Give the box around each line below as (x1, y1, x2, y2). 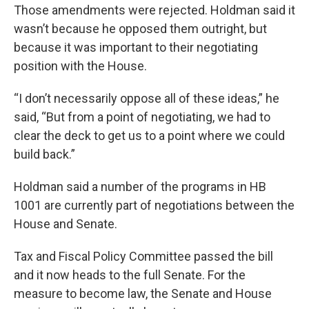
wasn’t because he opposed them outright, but (14, 21, 267, 36)
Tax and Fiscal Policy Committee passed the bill (14, 248, 273, 263)
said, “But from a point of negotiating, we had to (14, 109, 270, 124)
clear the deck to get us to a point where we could (14, 128, 285, 143)
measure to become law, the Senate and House (14, 286, 272, 301)
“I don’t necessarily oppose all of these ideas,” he (14, 90, 279, 106)
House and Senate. (14, 216, 117, 231)
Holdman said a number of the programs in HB (14, 179, 266, 194)
